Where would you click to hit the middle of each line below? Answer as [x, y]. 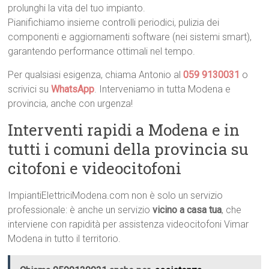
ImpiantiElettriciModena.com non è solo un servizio [116, 196]
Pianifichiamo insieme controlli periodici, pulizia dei [114, 23]
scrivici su [30, 89]
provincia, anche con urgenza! [71, 104]
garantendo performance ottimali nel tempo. [102, 52]
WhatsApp [73, 89]
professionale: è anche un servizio [80, 210]
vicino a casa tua [187, 210]
